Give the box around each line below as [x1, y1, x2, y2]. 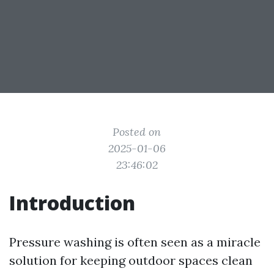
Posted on [113, 125, 161, 139]
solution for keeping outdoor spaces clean [9, 253, 253, 268]
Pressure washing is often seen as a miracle [9, 234, 261, 250]
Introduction [9, 190, 135, 216]
